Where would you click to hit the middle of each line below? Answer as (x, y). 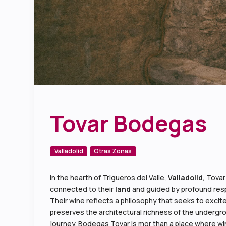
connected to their (83, 189)
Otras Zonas (113, 151)
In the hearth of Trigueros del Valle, (109, 178)
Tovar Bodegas (129, 123)
